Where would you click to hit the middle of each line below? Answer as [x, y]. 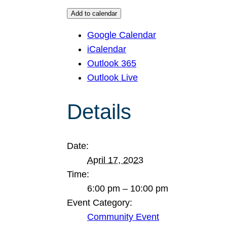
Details [99, 112]
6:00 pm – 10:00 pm [128, 188]
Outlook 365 [112, 63]
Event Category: [100, 203]
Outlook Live [112, 78]
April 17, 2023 [115, 160]
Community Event [123, 217]
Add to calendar [94, 13]
